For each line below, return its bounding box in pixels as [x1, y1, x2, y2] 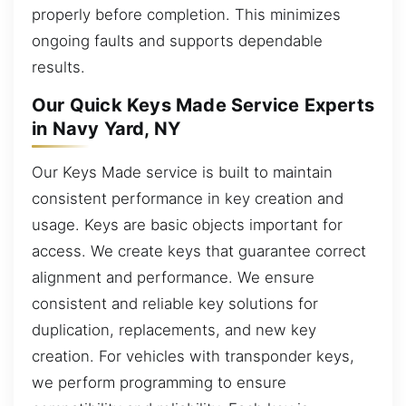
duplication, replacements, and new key [32, 320, 316, 339]
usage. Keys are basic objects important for [32, 215, 343, 234]
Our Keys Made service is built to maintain [32, 162, 333, 181]
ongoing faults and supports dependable [32, 31, 323, 50]
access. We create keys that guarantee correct [32, 241, 366, 260]
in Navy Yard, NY [32, 118, 181, 140]
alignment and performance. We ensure [32, 267, 314, 286]
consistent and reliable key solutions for [32, 294, 318, 313]
